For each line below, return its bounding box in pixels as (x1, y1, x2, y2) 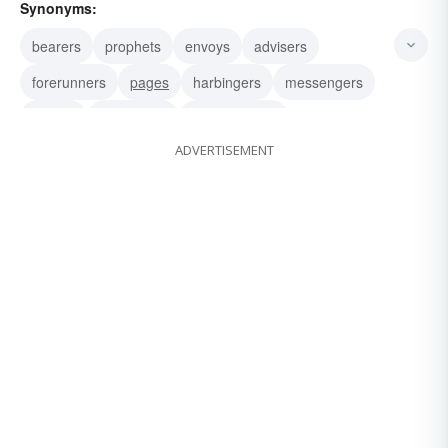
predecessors (191, 108, 277, 129)
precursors (99, 108, 167, 129)
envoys (185, 36, 230, 57)
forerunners (32, 72, 106, 93)
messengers (285, 72, 363, 93)
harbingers (193, 72, 261, 93)
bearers (32, 36, 81, 57)
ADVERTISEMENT (174, 141, 274, 160)
